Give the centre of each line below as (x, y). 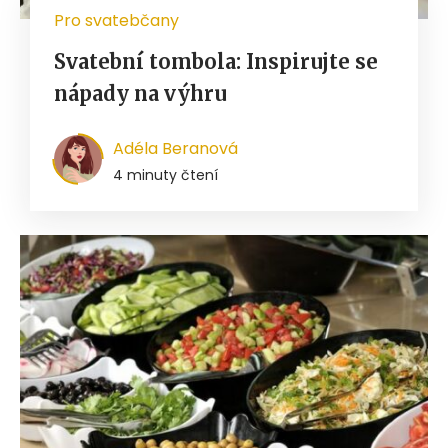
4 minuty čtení (165, 175)
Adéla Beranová (175, 149)
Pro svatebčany (116, 21)
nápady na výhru (140, 94)
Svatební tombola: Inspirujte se (216, 62)
